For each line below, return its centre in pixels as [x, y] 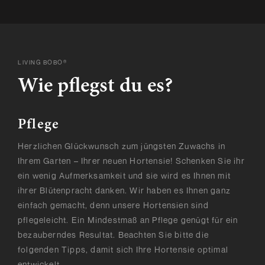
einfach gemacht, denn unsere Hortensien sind [113, 205]
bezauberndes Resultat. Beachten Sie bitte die [114, 235]
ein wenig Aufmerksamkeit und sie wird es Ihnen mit [125, 176]
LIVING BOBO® [42, 62]
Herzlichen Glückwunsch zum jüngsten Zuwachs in [122, 146]
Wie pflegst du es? [95, 88]
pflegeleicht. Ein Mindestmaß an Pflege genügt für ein [128, 220]
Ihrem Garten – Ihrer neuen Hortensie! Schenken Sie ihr [131, 161]
